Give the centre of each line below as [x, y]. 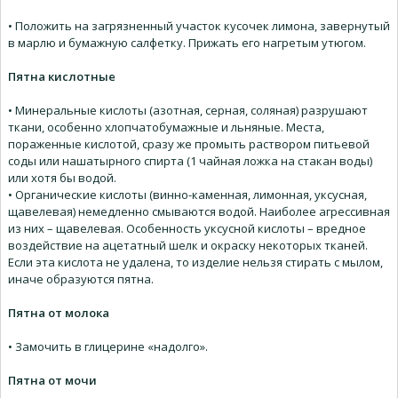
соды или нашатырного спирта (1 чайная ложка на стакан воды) [190, 161]
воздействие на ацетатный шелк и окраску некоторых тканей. [188, 246]
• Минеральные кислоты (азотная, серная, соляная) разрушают [188, 111]
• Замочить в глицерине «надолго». [108, 347]
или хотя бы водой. [62, 178]
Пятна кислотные [62, 77]
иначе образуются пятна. [81, 279]
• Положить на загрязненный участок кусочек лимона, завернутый [199, 26]
